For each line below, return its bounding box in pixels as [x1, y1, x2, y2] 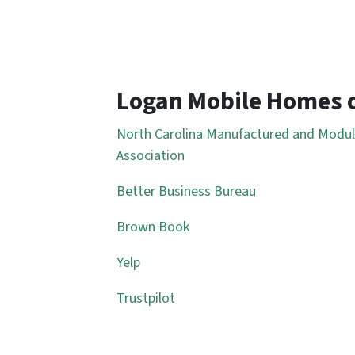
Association [116, 146, 185, 166]
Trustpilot [116, 288, 175, 308]
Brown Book [116, 217, 189, 237]
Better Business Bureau [116, 181, 256, 201]
